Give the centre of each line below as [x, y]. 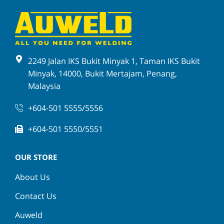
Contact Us [36, 196]
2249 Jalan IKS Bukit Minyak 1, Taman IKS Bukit [114, 61]
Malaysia [44, 86]
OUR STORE [36, 157]
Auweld [29, 215]
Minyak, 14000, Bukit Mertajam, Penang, [102, 74]
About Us [32, 177]
